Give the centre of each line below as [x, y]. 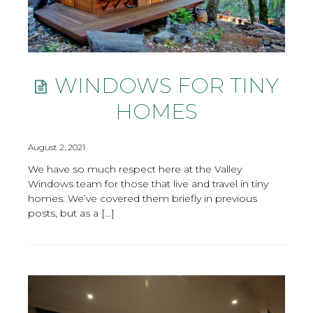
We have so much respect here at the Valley [135, 169]
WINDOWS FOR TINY [163, 86]
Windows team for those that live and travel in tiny [148, 183]
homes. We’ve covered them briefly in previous [143, 198]
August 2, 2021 [57, 147]
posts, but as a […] [71, 213]
